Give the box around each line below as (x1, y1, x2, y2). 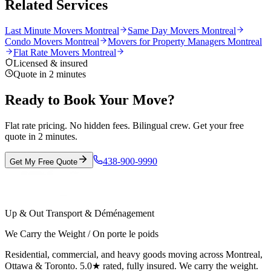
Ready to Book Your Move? (5, 91, 175, 108)
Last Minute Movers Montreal (5, 25, 119, 36)
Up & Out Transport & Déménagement (5, 207, 154, 218)
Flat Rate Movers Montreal (13, 47, 116, 57)
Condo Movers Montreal (5, 36, 99, 47)
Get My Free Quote (10, 157, 77, 166)
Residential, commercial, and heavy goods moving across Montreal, (5, 249, 263, 260)
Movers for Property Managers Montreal (108, 36, 262, 47)
